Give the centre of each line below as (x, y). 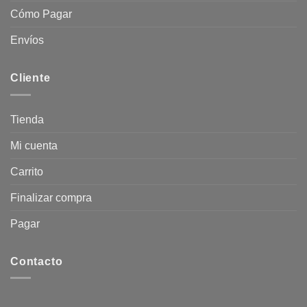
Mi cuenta (34, 145)
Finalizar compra (51, 197)
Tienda (27, 119)
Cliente (30, 78)
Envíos (27, 40)
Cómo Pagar (41, 14)
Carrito (27, 171)
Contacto (37, 261)
